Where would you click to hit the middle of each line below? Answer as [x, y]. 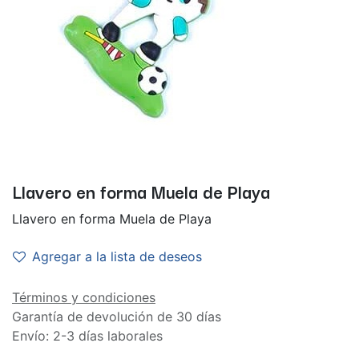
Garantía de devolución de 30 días [117, 317]
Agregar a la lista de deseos [117, 256]
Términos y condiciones [84, 297]
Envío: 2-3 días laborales [87, 336]
